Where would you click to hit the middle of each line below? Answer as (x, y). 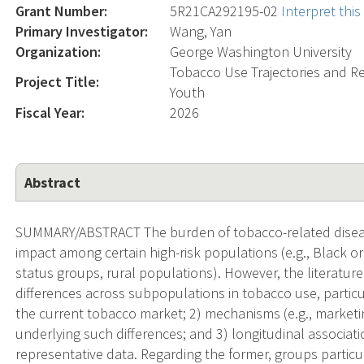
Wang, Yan (201, 31)
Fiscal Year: (50, 112)
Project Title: (58, 81)
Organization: (58, 51)
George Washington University (261, 51)
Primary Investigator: (82, 31)
